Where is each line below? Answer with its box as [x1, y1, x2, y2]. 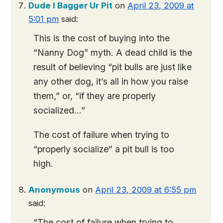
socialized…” [33, 105, 86, 115]
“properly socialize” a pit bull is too [33, 144, 175, 154]
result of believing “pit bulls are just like [33, 62, 192, 72]
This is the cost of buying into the [33, 33, 170, 43]
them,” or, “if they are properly [33, 91, 156, 101]
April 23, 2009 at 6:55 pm [95, 185, 197, 195]
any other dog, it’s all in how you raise [33, 76, 189, 87]
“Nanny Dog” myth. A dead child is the [33, 47, 193, 58]
